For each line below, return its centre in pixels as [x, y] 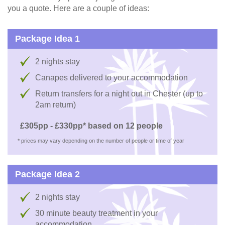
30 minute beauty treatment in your [96, 213]
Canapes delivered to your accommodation [111, 77]
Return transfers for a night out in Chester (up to [119, 93]
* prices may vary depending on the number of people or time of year [101, 140]
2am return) [55, 104]
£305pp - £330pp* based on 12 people [91, 126]
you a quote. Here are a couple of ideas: [78, 8]
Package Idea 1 [47, 38]
